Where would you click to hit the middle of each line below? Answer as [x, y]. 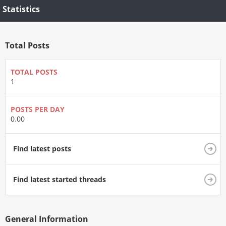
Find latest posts [42, 148]
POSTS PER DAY [38, 109]
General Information [47, 219]
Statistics [21, 9]
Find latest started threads [60, 179]
